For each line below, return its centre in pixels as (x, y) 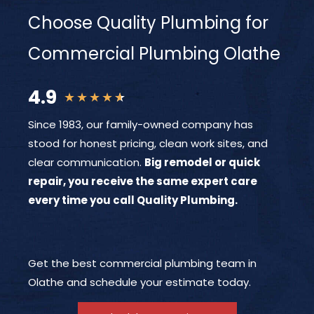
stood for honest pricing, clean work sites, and (148, 143)
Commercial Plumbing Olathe (154, 53)
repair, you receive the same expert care (143, 181)
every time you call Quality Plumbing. (133, 200)
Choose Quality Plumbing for (148, 22)
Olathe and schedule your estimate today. (139, 282)
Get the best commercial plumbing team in (142, 263)
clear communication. (86, 162)
